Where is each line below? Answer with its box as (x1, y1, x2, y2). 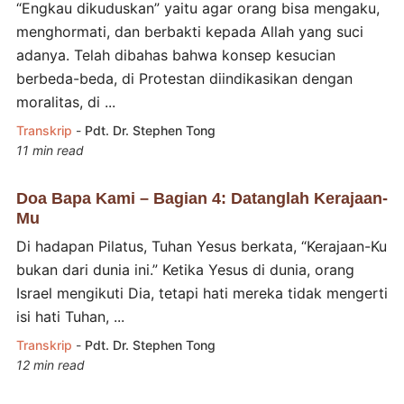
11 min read (15, 142, 84, 158)
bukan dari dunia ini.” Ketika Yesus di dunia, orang (15, 260, 354, 279)
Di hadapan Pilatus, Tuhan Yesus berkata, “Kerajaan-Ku (15, 236, 387, 255)
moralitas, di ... (15, 92, 115, 111)
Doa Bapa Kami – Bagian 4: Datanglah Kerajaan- (15, 188, 388, 207)
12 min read (15, 356, 85, 372)
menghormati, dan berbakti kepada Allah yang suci (15, 22, 363, 41)
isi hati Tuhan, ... (15, 307, 124, 326)
